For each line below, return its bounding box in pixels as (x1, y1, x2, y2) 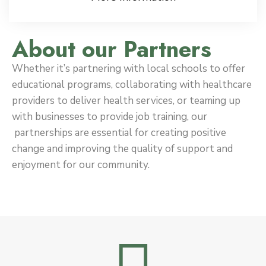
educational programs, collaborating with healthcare (12, 78, 252, 91)
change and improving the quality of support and (12, 142, 233, 156)
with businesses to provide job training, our (12, 110, 207, 123)
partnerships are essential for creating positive (12, 126, 226, 140)
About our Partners (12, 33, 211, 65)
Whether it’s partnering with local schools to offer (12, 62, 245, 75)
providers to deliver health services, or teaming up (12, 94, 240, 107)
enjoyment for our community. (12, 158, 150, 172)
